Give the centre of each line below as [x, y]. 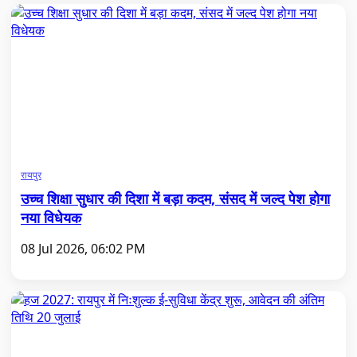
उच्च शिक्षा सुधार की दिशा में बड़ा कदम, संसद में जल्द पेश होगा [175, 198]
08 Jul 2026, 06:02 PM [83, 249]
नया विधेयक [51, 218]
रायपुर [31, 175]
